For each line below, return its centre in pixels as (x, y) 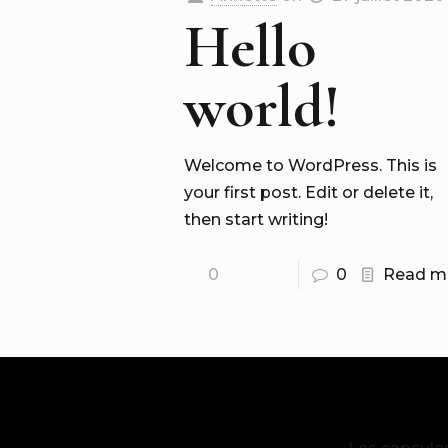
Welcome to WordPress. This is (311, 165)
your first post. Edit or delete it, (309, 192)
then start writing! (256, 219)
